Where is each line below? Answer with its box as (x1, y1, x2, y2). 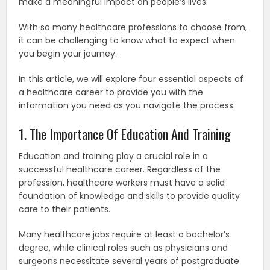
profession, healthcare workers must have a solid (19, 176, 225, 189)
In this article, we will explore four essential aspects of (19, 72, 244, 85)
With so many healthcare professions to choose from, (19, 20, 248, 33)
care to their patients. (19, 202, 111, 215)
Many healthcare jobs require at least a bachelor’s (19, 228, 230, 240)
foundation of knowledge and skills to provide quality (19, 189, 240, 202)
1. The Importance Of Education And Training (19, 124, 231, 143)
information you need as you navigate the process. (19, 99, 236, 111)
